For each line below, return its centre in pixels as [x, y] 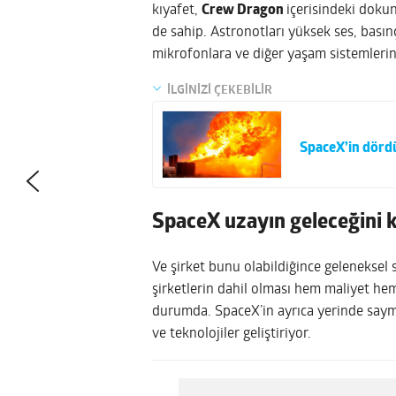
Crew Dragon [244, 10]
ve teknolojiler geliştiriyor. [232, 334]
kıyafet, [177, 10]
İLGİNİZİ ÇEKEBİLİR [220, 90]
